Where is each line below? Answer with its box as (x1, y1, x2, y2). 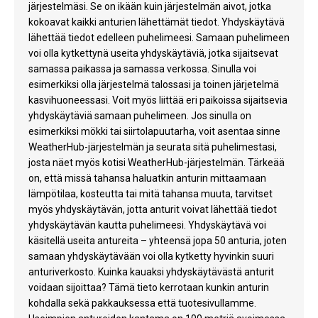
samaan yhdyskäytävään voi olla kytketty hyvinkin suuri (28, 251, 274, 263)
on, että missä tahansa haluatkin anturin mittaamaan (28, 172, 266, 185)
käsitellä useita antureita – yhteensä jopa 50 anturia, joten (28, 235, 287, 247)
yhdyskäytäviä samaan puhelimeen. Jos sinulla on (28, 110, 251, 122)
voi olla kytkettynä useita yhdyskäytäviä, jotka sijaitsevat (28, 48, 278, 60)
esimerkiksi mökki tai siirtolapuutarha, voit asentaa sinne (28, 126, 280, 138)
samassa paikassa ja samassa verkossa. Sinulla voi (28, 63, 256, 75)
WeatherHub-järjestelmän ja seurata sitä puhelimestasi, (28, 141, 277, 153)
